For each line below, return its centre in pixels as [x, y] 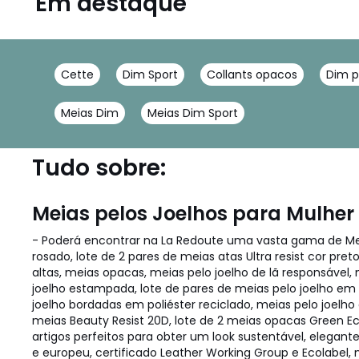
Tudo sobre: [99, 168]
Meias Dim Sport [193, 113]
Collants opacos [252, 75]
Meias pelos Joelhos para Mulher [193, 214]
